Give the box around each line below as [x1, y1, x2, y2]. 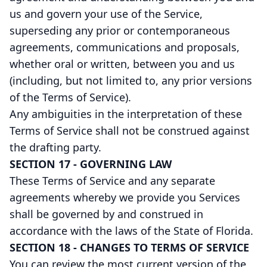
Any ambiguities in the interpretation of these [10, 107, 242, 121]
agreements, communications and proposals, [10, 40, 240, 54]
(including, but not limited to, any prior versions [10, 73, 252, 88]
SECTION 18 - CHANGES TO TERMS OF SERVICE [10, 240, 249, 254]
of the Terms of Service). [10, 90, 131, 104]
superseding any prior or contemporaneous [10, 23, 230, 38]
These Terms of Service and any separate [10, 173, 215, 188]
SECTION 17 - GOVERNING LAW [10, 157, 172, 171]
